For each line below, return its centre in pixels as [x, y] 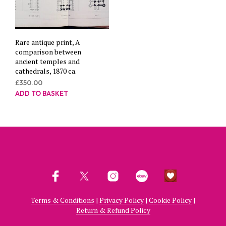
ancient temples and [47, 62]
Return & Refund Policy [113, 210]
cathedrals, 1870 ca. [46, 71]
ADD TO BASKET [42, 94]
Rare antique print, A [48, 42]
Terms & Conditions [63, 200]
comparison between [48, 52]
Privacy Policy [122, 200]
